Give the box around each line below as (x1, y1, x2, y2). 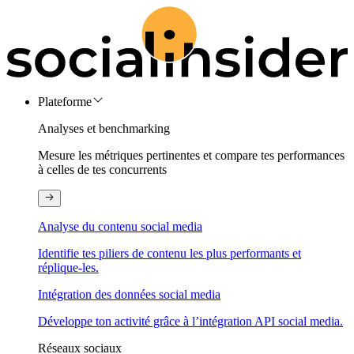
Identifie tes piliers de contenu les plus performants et (38, 247, 301, 261)
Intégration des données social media (38, 288, 220, 302)
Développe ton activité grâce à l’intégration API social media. (38, 314, 343, 329)
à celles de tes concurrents (38, 162, 167, 176)
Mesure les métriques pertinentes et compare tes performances (38, 148, 345, 162)
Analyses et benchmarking (38, 121, 170, 135)
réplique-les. (38, 261, 99, 275)
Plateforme (38, 94, 92, 108)
